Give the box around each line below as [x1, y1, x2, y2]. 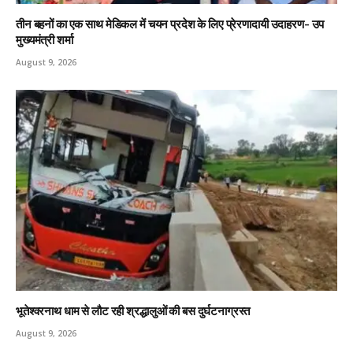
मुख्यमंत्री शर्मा [16, 32, 73, 47]
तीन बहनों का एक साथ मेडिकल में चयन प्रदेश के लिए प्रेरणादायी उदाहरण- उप [16, 17, 325, 32]
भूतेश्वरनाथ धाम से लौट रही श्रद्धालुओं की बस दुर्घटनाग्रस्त [16, 303, 251, 318]
